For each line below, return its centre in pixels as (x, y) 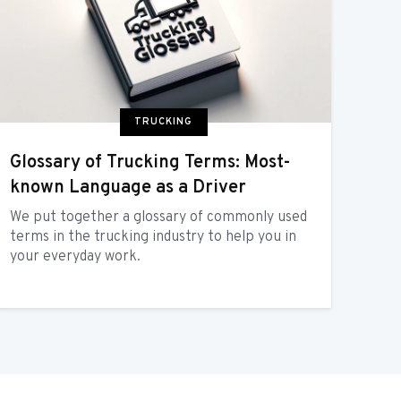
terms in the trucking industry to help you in (154, 238)
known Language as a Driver (128, 188)
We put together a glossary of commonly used (159, 218)
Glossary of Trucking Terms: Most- (151, 163)
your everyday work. (76, 257)
